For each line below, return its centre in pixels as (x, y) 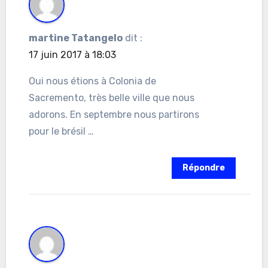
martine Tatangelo (75, 38)
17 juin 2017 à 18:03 (72, 55)
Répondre (204, 168)
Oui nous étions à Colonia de (92, 81)
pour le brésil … (61, 132)
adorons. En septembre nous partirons (114, 115)
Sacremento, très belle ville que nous (111, 98)
